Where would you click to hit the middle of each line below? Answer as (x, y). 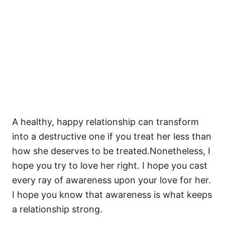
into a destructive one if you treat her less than (112, 136)
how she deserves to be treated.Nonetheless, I (111, 151)
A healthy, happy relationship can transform (105, 122)
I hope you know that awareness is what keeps (112, 195)
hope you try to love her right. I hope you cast (110, 165)
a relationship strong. (57, 209)
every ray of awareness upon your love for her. (111, 180)
